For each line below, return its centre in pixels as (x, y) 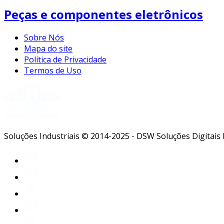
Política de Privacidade (65, 60)
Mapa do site (48, 49)
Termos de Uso (53, 71)
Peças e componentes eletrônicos (103, 14)
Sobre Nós (44, 38)
